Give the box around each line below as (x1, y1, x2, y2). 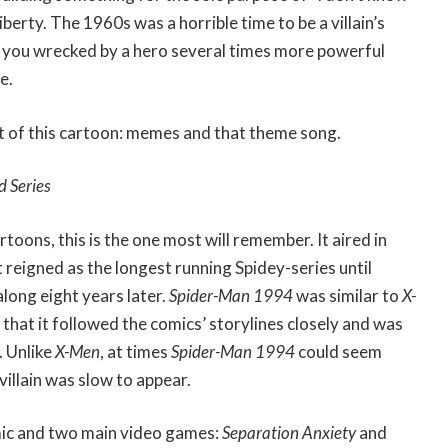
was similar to (293, 284, 402, 306)
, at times (100, 340, 171, 362)
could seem (298, 340, 382, 362)
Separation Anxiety (222, 422, 359, 444)
